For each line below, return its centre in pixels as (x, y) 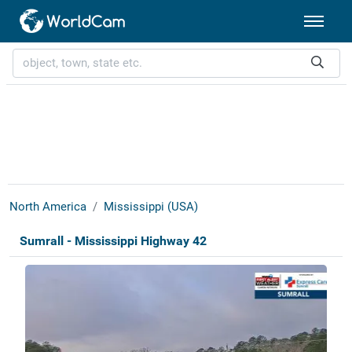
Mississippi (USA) (150, 207)
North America (48, 207)
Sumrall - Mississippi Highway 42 (113, 241)
